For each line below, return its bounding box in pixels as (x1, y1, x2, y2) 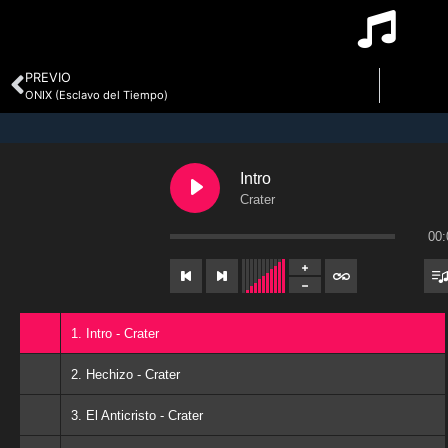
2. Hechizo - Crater (71, 366, 180, 382)
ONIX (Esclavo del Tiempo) (25, 88, 168, 102)
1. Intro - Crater (71, 325, 159, 341)
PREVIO (25, 70, 71, 85)
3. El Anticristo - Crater (71, 407, 203, 423)
